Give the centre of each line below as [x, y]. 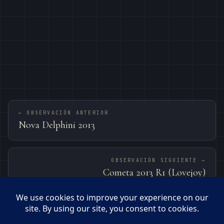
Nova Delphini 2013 [57, 125]
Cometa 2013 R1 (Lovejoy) [154, 173]
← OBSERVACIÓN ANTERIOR [64, 113]
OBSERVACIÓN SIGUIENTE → [158, 160]
